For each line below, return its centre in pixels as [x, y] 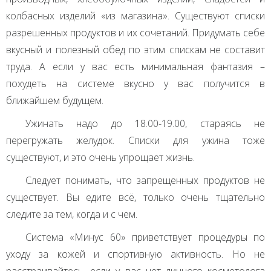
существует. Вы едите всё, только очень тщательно [135, 198]
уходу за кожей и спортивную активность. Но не [135, 254]
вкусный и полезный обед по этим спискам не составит [135, 50]
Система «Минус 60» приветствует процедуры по [145, 237]
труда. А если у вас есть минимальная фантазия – [135, 67]
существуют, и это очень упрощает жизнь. [100, 158]
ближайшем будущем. [55, 101]
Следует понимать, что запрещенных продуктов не [145, 181]
